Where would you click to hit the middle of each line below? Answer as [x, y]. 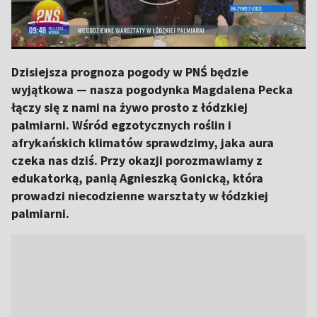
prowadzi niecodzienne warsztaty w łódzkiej [140, 196]
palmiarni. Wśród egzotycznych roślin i [121, 125]
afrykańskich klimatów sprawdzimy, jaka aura [143, 143]
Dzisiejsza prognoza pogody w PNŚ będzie [130, 72]
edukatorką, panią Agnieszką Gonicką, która [137, 178]
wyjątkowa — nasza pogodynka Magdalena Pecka [152, 90]
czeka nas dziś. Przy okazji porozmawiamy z [137, 160]
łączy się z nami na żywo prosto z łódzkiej [129, 107]
